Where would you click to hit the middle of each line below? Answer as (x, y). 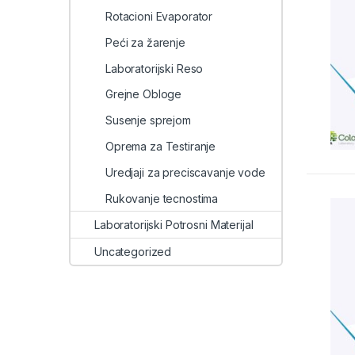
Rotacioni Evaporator (159, 17)
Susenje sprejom (148, 120)
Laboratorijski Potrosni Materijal (174, 225)
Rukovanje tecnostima (162, 198)
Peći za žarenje (145, 42)
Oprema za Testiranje (161, 147)
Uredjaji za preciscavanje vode (185, 172)
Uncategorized (133, 252)
